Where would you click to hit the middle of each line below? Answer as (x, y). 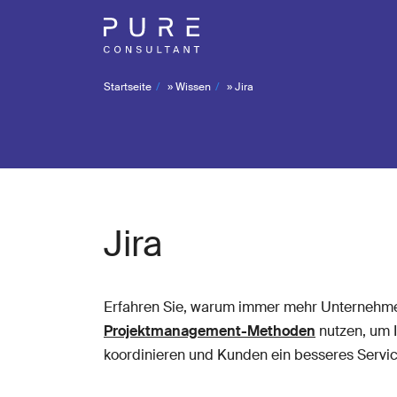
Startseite (128, 87)
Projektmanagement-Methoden (210, 331)
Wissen (193, 87)
